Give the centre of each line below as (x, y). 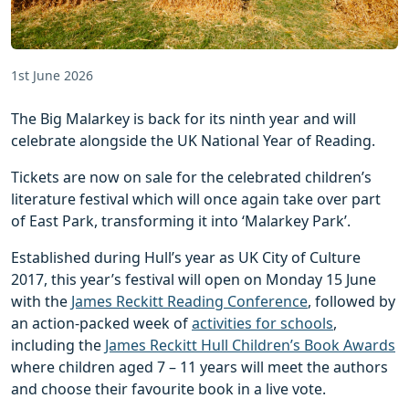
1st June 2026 (52, 75)
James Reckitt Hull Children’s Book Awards (250, 345)
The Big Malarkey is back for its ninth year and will (184, 118)
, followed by (351, 301)
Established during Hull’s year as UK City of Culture (186, 257)
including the (58, 345)
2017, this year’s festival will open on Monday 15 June (194, 279)
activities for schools (262, 323)
